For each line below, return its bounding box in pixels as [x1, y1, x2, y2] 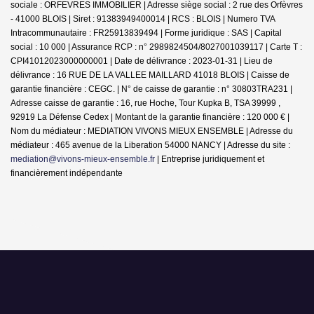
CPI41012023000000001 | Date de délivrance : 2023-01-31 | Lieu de [11, 55, 273, 66]
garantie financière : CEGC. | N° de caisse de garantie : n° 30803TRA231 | [11, 83, 292, 94]
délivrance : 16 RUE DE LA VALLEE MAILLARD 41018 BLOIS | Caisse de [11, 69, 289, 80]
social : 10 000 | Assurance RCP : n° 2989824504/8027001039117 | [11, 41, 270, 52]
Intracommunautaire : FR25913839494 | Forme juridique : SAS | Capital [11, 27, 282, 38]
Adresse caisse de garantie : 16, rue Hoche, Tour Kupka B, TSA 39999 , [11, 97, 280, 108]
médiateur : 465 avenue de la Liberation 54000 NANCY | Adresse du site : [11, 139, 290, 150]
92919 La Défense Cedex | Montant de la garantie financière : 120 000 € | [11, 111, 289, 122]
